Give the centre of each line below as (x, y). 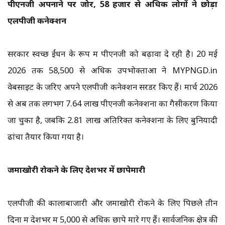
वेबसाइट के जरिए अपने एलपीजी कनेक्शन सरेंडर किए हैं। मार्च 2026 (113, 87)
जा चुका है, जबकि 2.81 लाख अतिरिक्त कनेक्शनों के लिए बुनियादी (113, 120)
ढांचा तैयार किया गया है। (46, 137)
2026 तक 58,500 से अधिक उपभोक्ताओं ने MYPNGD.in (113, 70)
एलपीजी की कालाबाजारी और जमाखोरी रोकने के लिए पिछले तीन (113, 203)
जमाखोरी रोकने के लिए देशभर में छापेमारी (76, 170)
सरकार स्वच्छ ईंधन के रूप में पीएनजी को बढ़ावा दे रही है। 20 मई (113, 54)
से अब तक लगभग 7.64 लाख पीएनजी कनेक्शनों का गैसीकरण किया (113, 103)
